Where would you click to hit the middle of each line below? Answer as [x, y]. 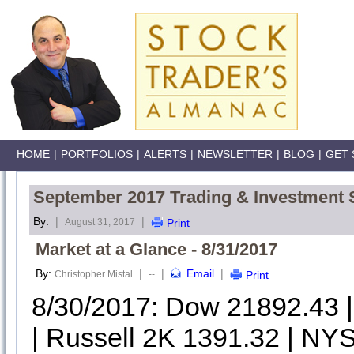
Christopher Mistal [94, 274]
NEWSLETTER [235, 154]
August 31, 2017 [100, 222]
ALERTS [165, 154]
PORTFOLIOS [97, 154]
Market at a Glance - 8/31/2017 [156, 249]
